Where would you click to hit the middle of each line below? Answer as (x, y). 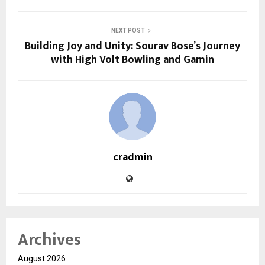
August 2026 (42, 259)
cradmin (132, 158)
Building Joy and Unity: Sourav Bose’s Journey (132, 46)
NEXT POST (128, 31)
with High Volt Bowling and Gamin (132, 60)
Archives (49, 240)
